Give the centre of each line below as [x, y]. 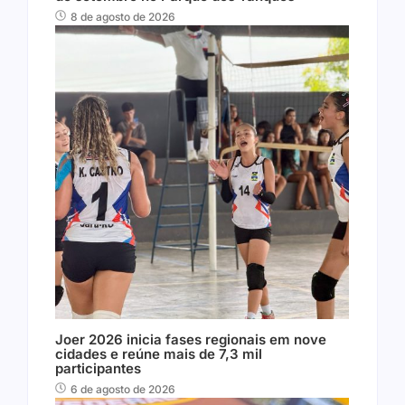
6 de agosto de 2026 [123, 390]
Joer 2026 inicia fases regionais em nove [191, 340]
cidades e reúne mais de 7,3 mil [159, 354]
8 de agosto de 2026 [123, 17]
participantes [98, 369]
